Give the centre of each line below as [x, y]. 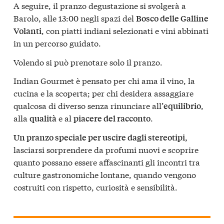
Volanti [27, 31]
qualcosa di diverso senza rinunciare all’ [88, 105]
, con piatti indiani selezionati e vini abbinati [125, 30]
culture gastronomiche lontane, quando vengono [105, 174]
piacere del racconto [112, 118]
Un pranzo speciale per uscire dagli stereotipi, [100, 137]
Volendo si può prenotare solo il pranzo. [88, 61]
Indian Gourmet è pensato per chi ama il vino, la [104, 80]
